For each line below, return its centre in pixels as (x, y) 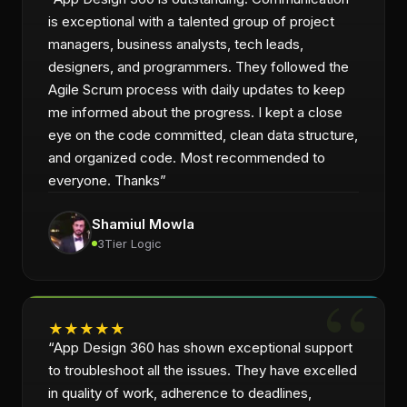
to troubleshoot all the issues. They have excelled (203, 370)
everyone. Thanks (104, 180)
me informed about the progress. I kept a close (195, 112)
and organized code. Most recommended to (187, 158)
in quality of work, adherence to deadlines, (180, 393)
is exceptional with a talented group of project (191, 21)
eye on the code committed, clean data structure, (203, 135)
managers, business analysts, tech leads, (176, 44)
